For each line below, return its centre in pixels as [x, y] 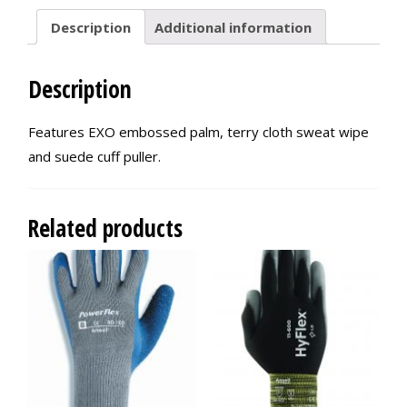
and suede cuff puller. [94, 157]
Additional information [233, 27]
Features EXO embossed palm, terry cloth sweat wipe [199, 132]
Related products [105, 228]
